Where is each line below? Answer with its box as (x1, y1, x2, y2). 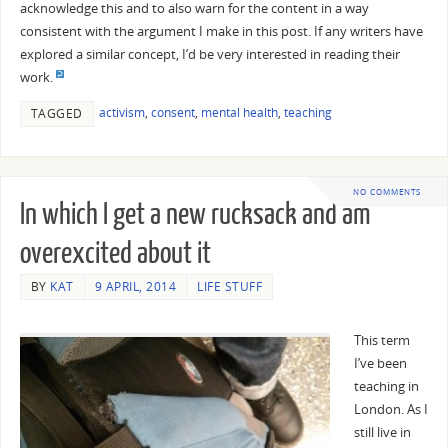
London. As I (353, 401, 428, 419)
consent (150, 104, 195, 122)
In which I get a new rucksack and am (19, 198, 370, 231)
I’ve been (353, 355, 407, 373)
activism (98, 104, 145, 122)
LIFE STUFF (197, 277, 263, 295)
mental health (200, 104, 278, 122)
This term (353, 332, 410, 350)
